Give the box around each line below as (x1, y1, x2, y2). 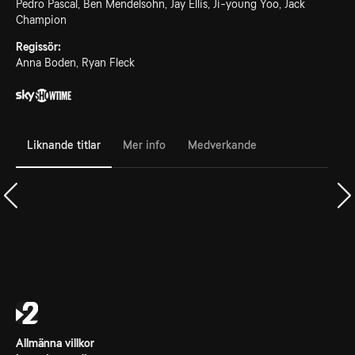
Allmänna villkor (16, 337, 94, 349)
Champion (16, 13, 67, 26)
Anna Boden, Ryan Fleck (16, 56, 135, 69)
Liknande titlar (27, 138, 101, 151)
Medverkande (188, 138, 257, 151)
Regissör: (16, 40, 61, 53)
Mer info (123, 138, 166, 151)
